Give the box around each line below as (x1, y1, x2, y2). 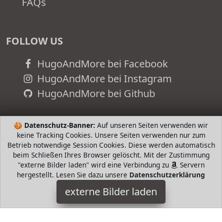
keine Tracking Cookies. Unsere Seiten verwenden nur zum (16, 130, 206, 140)
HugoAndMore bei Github (34, 87, 155, 101)
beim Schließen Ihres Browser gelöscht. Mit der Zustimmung (12, 150, 210, 160)
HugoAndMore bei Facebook (34, 57, 168, 71)
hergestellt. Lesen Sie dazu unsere (17, 170, 129, 179)
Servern (177, 160, 205, 169)
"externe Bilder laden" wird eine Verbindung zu (17, 160, 171, 169)
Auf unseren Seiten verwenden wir (95, 120, 208, 130)
